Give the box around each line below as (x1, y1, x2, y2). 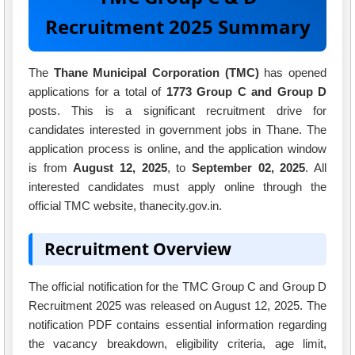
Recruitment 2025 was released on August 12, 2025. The (29, 299, 326, 313)
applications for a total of (29, 84, 166, 98)
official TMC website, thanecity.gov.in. (29, 198, 222, 212)
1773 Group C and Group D (166, 84, 326, 98)
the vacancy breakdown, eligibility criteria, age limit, (29, 337, 326, 351)
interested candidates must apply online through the (29, 179, 326, 193)
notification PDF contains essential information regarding (29, 318, 326, 332)
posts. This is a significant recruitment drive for (29, 103, 326, 117)
